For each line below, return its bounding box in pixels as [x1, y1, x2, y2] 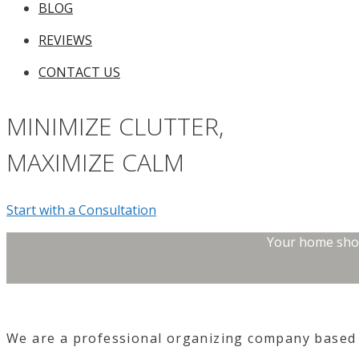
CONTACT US [38, 63, 120, 81]
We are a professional [6, 329, 167, 347]
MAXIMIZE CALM [6, 145, 184, 179]
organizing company [166, 329, 315, 347]
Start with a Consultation [6, 200, 156, 219]
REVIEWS [38, 31, 92, 49]
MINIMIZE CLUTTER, [6, 109, 224, 143]
